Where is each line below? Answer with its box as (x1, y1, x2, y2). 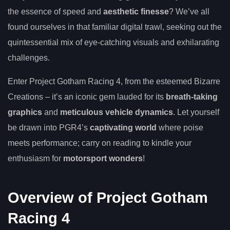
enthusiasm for (8, 154, 63, 163)
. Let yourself (173, 108, 219, 117)
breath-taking (166, 92, 218, 102)
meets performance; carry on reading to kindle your (8, 139, 191, 148)
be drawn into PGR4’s (8, 123, 90, 132)
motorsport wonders (63, 154, 143, 163)
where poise (157, 123, 203, 132)
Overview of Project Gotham (8, 189, 208, 206)
